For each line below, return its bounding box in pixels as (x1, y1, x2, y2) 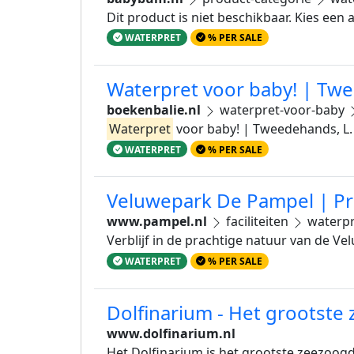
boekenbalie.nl (107, 101, 201, 119)
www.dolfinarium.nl (107, 324, 235, 342)
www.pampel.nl (107, 213, 207, 231)
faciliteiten (223, 213, 292, 231)
